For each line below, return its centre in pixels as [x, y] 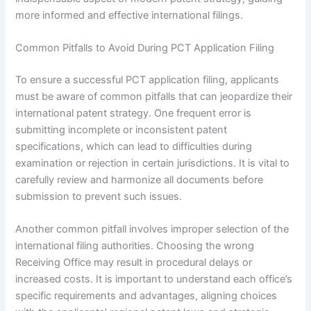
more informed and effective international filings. [129, 15]
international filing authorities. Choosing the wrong [135, 246]
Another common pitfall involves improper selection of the [152, 229]
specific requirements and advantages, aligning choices [146, 296]
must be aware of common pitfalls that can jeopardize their [154, 97]
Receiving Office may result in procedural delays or [134, 263]
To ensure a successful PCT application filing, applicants [148, 80]
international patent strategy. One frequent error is [134, 114]
